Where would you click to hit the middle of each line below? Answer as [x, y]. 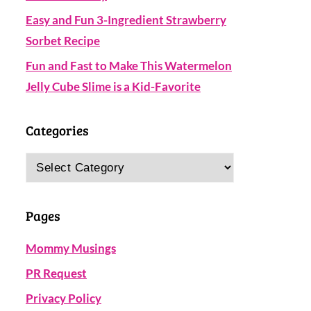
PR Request [56, 273]
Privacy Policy [64, 298]
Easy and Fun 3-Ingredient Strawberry [126, 20]
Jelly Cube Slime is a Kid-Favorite [113, 86]
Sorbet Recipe [63, 41]
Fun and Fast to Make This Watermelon [129, 66]
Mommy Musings [71, 248]
